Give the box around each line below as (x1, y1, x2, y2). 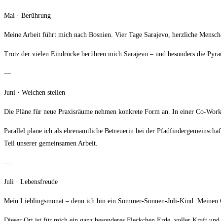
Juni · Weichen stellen (4, 89, 65, 97)
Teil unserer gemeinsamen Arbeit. (4, 140, 98, 147)
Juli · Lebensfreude (4, 178, 58, 186)
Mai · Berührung (4, 12, 51, 20)
